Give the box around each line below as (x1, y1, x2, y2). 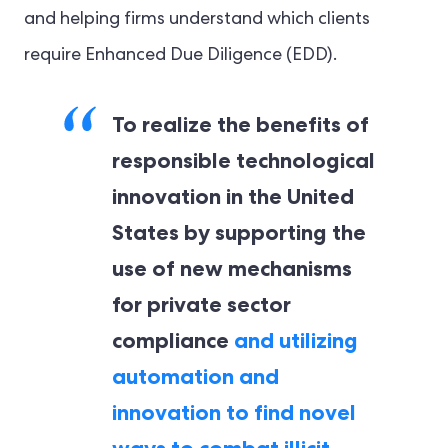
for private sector (112, 290, 291, 319)
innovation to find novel (112, 398, 356, 427)
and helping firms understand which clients (24, 11, 370, 30)
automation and (112, 362, 279, 391)
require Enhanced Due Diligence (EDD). (24, 47, 337, 66)
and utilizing (234, 326, 358, 355)
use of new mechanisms (112, 254, 352, 283)
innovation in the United (112, 182, 354, 211)
